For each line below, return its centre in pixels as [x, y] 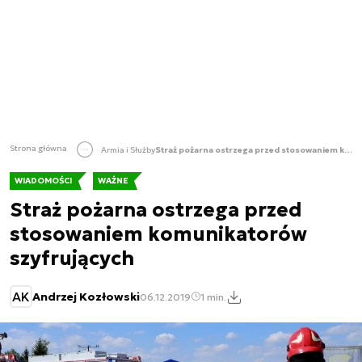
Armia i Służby [128, 149]
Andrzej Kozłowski [86, 297]
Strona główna [39, 149]
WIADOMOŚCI [43, 181]
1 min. [213, 297]
